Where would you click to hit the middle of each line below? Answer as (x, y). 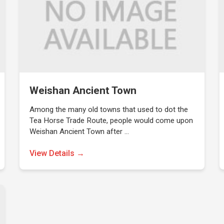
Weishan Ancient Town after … (79, 131)
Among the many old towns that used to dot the (109, 109)
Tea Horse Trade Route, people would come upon (111, 120)
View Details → (57, 153)
